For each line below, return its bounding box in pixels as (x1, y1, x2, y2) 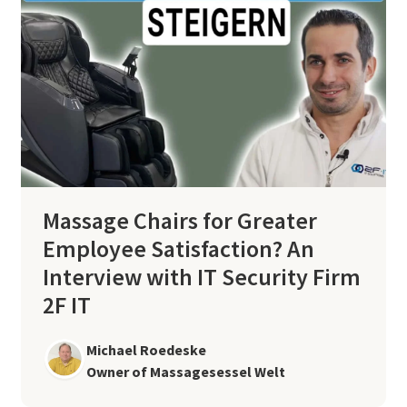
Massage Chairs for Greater (42, 204, 317, 235)
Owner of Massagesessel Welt (85, 362, 285, 381)
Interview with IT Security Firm (42, 261, 361, 292)
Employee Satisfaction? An (42, 233, 314, 263)
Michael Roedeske (85, 340, 206, 359)
